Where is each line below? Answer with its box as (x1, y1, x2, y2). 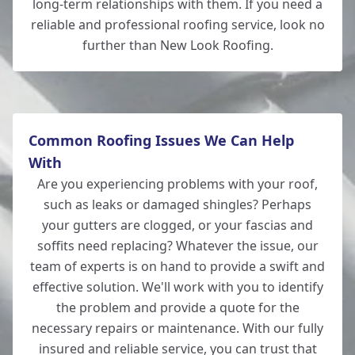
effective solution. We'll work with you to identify (32, 278, 323, 296)
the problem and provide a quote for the (55, 299, 300, 316)
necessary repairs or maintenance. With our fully (32, 319, 323, 337)
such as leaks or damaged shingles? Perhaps (44, 196, 311, 213)
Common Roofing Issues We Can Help (29, 131, 294, 150)
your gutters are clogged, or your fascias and (42, 216, 313, 234)
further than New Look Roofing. (82, 36, 273, 54)
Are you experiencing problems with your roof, (37, 175, 318, 193)
